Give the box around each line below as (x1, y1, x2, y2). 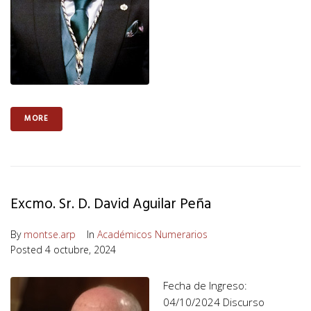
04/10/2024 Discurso (163, 294, 264, 309)
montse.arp (24, 227, 76, 241)
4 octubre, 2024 (45, 242, 116, 256)
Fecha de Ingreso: (163, 278, 247, 292)
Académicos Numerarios (97, 227, 208, 241)
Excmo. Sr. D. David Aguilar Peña (10, 192, 211, 216)
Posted (10, 242, 45, 256)
